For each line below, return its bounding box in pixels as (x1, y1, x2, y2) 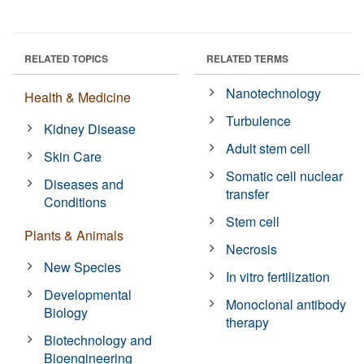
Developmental (44, 284, 132, 304)
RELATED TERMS (206, 50, 288, 66)
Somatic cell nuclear (226, 166, 344, 185)
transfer (226, 184, 270, 203)
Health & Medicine (24, 87, 131, 106)
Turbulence (226, 110, 292, 130)
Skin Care (44, 146, 102, 166)
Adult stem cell (226, 138, 311, 158)
